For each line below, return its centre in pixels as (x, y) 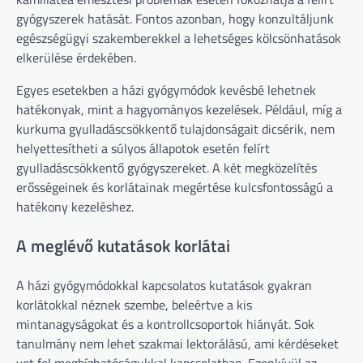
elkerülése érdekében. (76, 58)
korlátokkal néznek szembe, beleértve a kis (134, 304)
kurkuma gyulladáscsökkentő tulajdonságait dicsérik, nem (175, 129)
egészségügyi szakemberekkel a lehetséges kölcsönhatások (179, 38)
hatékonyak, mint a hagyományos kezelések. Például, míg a (179, 110)
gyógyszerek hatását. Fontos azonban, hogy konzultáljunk (175, 19)
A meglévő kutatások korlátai (123, 246)
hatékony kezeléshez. (75, 207)
